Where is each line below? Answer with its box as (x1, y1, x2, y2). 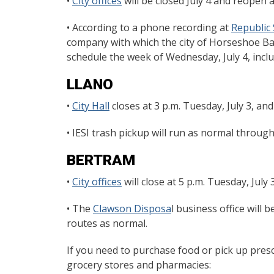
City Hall (72, 99, 109, 113)
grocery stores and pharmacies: (67, 258, 211, 272)
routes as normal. (67, 217, 147, 230)
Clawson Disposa (93, 202, 171, 215)
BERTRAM (67, 152, 135, 169)
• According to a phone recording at (67, 21, 231, 34)
